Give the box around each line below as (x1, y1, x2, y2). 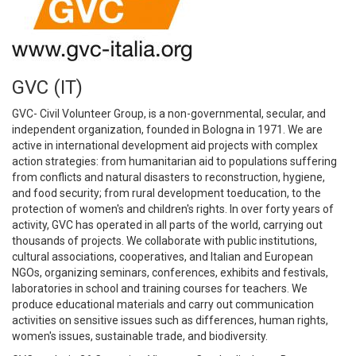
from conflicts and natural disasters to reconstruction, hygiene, (12, 171, 325, 184)
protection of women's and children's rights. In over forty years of (12, 203, 334, 215)
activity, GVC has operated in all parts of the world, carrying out (12, 219, 323, 231)
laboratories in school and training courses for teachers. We (12, 282, 308, 295)
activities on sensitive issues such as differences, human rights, (12, 314, 328, 327)
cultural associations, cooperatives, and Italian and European (12, 250, 313, 263)
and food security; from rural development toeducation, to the (12, 187, 321, 199)
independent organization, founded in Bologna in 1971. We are (12, 123, 323, 136)
